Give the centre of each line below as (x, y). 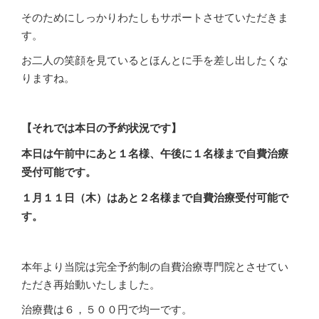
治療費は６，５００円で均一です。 (107, 308)
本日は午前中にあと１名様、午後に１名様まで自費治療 (155, 153)
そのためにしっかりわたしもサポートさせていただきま (155, 16)
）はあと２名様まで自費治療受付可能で (192, 197)
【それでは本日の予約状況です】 (101, 127)
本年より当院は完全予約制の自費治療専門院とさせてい (155, 266)
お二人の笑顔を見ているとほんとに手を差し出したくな (155, 59)
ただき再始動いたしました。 (91, 283)
